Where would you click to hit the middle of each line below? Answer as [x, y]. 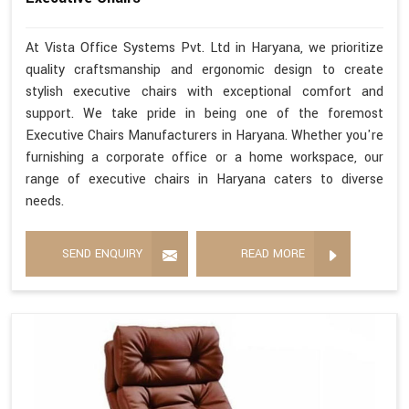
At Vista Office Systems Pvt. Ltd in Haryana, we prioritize [204, 47]
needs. [45, 201]
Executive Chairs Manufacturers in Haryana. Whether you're [204, 135]
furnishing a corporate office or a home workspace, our [204, 157]
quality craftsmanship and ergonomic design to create [204, 69]
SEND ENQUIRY [102, 253]
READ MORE [273, 253]
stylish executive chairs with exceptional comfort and [204, 91]
